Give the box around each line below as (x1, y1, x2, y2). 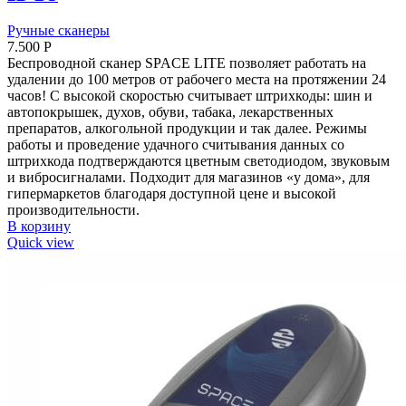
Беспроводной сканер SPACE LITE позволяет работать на (7, 55, 366, 72)
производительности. (7, 202, 140, 218)
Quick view (7, 235, 74, 251)
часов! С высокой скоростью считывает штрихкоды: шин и (7, 88, 372, 104)
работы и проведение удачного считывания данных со (7, 137, 344, 153)
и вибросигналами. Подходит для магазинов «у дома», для (7, 169, 370, 186)
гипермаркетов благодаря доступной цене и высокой (7, 186, 336, 202)
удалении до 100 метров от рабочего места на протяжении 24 (7, 72, 386, 88)
